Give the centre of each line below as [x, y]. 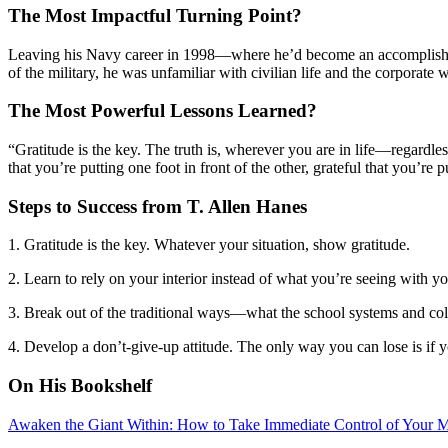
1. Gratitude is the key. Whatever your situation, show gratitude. [209, 245]
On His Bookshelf [80, 386]
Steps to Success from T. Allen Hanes [157, 206]
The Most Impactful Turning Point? [155, 15]
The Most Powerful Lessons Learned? [162, 111]
